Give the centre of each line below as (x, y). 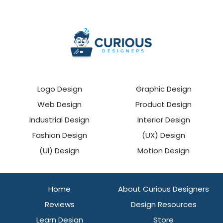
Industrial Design (59, 119)
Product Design (164, 104)
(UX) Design (164, 135)
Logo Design (59, 89)
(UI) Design (59, 150)
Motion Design (164, 150)
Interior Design (164, 119)
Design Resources (164, 204)
